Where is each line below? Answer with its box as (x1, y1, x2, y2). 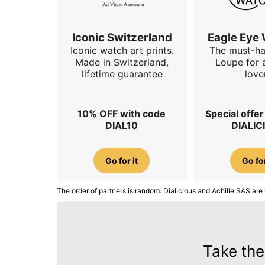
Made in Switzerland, (75, 56, 169, 68)
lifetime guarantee (81, 67, 163, 80)
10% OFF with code (77, 108, 166, 120)
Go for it (105, 155, 138, 166)
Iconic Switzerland (72, 30, 172, 44)
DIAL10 (105, 119, 138, 132)
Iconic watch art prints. (70, 44, 174, 56)
